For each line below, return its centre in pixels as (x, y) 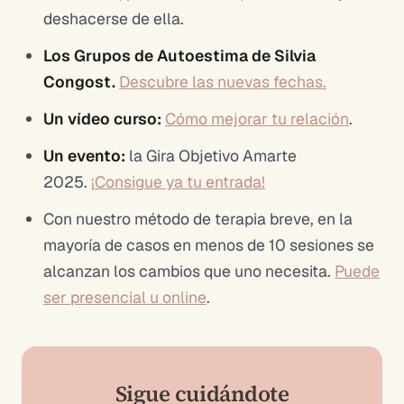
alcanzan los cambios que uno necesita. (189, 271)
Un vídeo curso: (102, 118)
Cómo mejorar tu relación (257, 118)
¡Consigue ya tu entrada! (178, 181)
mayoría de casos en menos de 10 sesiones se (209, 244)
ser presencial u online (125, 297)
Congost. (81, 81)
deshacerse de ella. (114, 18)
